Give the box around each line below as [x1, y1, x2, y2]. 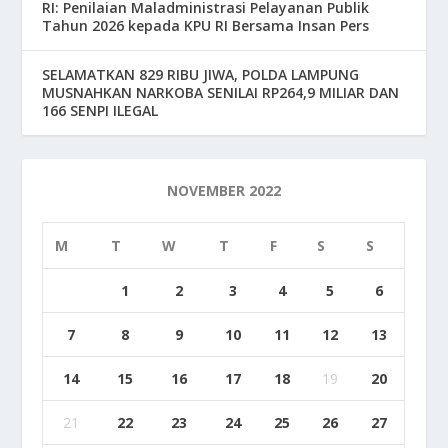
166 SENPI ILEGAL [42, 100, 159, 120]
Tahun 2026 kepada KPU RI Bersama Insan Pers [42, 15, 370, 35]
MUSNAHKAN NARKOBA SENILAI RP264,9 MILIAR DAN [42, 82, 400, 102]
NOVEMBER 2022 [166, 180, 281, 200]
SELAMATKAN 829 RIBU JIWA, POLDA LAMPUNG [42, 64, 360, 84]
